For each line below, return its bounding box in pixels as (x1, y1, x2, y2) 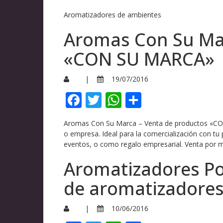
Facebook (82, 89, 152, 111)
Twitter (102, 89, 155, 111)
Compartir (141, 89, 217, 111)
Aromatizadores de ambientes (64, 9, 161, 19)
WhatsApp (121, 89, 198, 111)
